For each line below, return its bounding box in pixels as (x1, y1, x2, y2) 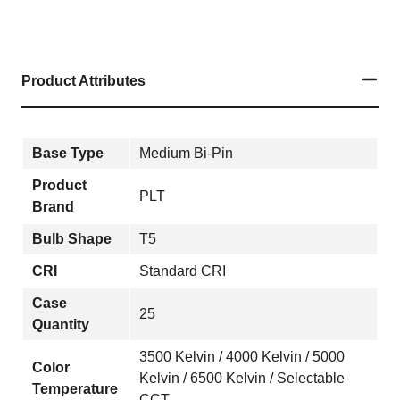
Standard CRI (139, 262, 226, 279)
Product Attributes (21, 72, 146, 88)
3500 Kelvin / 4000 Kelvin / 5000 (139, 348, 345, 364)
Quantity (32, 316, 89, 332)
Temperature (32, 380, 118, 396)
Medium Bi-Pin (139, 145, 233, 161)
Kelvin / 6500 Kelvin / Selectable (139, 370, 345, 386)
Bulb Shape (32, 230, 112, 246)
